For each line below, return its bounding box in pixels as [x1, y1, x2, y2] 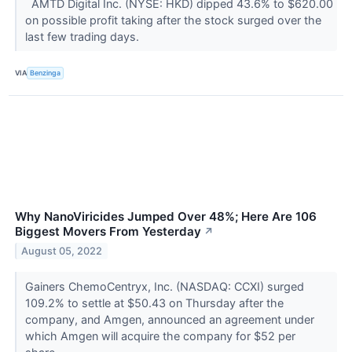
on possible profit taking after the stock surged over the [24, 13, 321, 27]
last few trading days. [24, 29, 142, 43]
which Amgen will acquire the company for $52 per [24, 328, 295, 343]
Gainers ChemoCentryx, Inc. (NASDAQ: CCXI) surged [24, 279, 304, 293]
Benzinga [30, 68, 61, 78]
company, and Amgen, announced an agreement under [24, 312, 314, 326]
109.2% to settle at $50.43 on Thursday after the [24, 295, 284, 310]
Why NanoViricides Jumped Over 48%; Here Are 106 [15, 208, 317, 224]
